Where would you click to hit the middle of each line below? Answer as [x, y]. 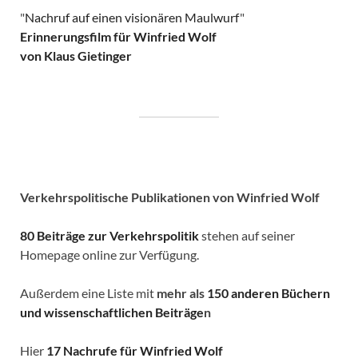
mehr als [181, 293]
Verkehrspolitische [74, 197]
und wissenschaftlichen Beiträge [112, 312]
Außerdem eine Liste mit [87, 293]
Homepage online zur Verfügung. [109, 255]
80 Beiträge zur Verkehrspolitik [109, 236]
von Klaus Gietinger [76, 56]
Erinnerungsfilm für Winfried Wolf [118, 37]
